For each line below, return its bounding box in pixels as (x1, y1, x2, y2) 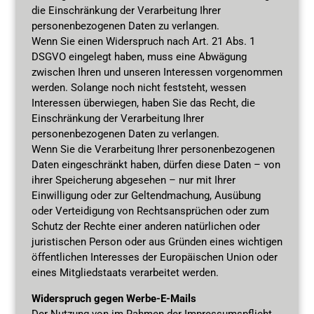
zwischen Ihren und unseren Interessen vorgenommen (31, 65, 282, 78)
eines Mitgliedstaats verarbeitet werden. (31, 266, 219, 279)
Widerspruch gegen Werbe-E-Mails (31, 292, 196, 305)
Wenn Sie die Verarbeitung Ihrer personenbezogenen (31, 142, 275, 156)
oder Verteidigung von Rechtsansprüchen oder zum (31, 204, 269, 217)
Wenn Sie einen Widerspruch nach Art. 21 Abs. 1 (31, 34, 255, 48)
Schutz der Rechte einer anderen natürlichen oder (31, 219, 260, 233)
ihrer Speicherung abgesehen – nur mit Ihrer (31, 173, 235, 186)
